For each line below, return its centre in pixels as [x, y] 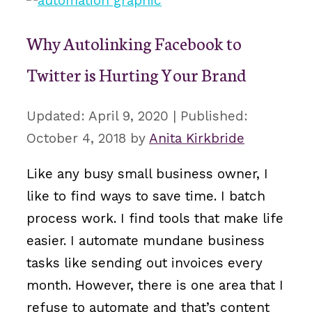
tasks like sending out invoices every [145, 263]
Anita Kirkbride [197, 139]
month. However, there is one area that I [155, 286]
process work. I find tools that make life [155, 219]
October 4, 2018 [76, 139]
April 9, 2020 [128, 116]
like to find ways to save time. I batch [146, 196]
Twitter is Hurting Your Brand [136, 73]
